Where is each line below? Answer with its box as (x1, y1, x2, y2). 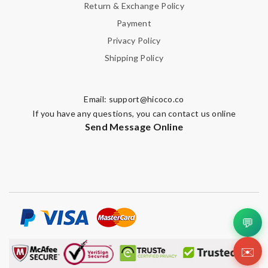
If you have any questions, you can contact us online (32, 108, 236, 118)
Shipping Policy (104, 53, 164, 63)
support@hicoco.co (108, 94, 184, 104)
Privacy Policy (107, 35, 161, 45)
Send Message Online (84, 121, 184, 132)
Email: (84, 94, 109, 104)
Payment (116, 18, 152, 28)
